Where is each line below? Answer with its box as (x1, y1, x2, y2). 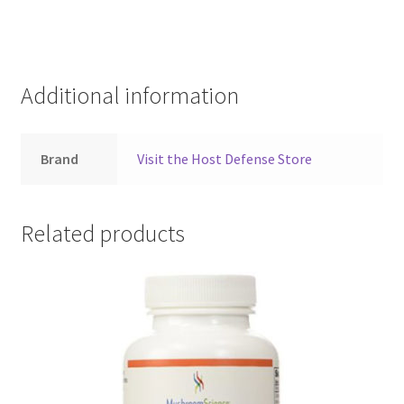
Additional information (20, 81, 239, 111)
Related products (20, 218, 185, 248)
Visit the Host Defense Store (137, 150, 313, 168)
